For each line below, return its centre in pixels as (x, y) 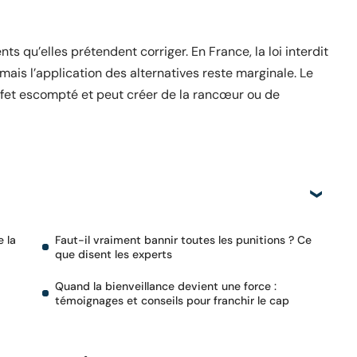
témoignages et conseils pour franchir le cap (172, 300)
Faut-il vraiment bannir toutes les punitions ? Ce (183, 240)
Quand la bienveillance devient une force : (166, 286)
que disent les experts (114, 254)
